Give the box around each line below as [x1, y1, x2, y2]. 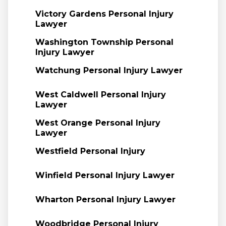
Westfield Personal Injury [35, 146, 145, 156]
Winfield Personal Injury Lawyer [35, 171, 175, 180]
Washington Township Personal [35, 37, 174, 47]
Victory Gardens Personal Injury [35, 9, 174, 19]
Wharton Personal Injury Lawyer [35, 195, 176, 204]
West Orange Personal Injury [35, 118, 160, 128]
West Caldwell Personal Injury [35, 90, 166, 99]
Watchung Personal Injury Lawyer [35, 66, 183, 75]
